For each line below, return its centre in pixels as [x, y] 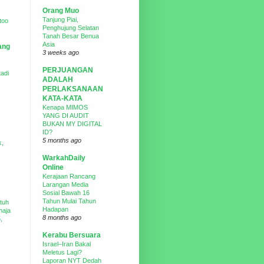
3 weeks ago [61, 52]
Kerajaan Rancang [69, 176]
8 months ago [62, 217]
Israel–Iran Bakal [67, 244]
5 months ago [62, 140]
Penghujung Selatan [71, 28]
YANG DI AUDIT [66, 115]
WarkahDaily [64, 158]
